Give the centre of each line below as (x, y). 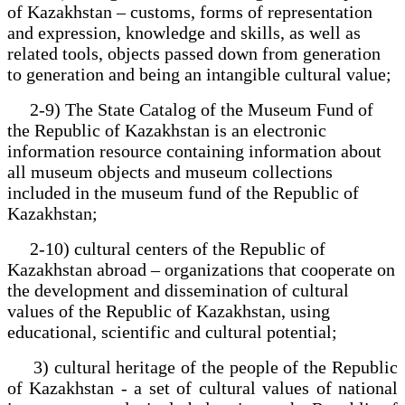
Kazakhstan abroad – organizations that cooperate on (201, 269)
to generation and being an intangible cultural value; (199, 74)
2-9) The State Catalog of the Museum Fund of (190, 109)
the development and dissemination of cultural (178, 290)
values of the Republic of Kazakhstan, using (169, 311)
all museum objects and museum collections (170, 171)
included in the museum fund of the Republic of (183, 192)
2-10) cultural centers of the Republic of (166, 248)
